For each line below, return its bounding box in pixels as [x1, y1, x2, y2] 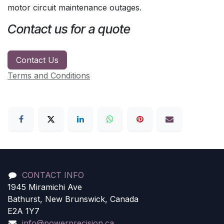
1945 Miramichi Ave [7, 181, 82, 192]
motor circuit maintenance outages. [7, 2, 141, 13]
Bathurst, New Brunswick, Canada [7, 193, 138, 204]
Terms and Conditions [7, 70, 90, 81]
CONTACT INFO [21, 169, 84, 180]
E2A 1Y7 [7, 205, 39, 216]
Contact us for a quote [7, 21, 130, 37]
